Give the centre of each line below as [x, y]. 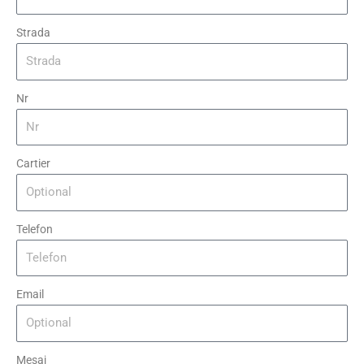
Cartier [33, 163]
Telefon [35, 229]
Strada [33, 32]
